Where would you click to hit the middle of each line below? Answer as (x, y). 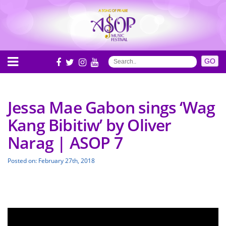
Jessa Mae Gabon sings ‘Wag (111, 107)
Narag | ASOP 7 (65, 143)
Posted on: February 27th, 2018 (51, 161)
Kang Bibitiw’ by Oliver (90, 125)
